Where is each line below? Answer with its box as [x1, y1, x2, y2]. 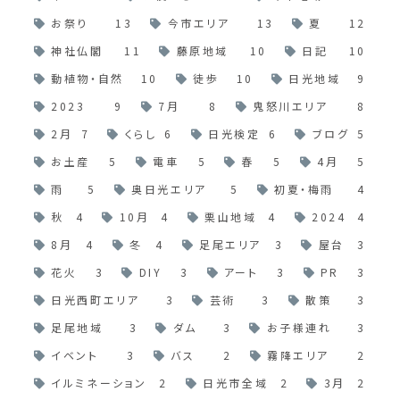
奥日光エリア [131, 180, 207, 196]
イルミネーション [51, 374, 147, 390]
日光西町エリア [51, 291, 140, 307]
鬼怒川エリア [253, 97, 329, 113]
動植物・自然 [51, 70, 124, 86]
